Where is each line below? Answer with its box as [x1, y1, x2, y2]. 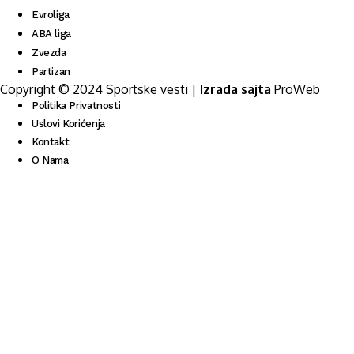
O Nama [32, 154, 69, 166]
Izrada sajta [200, 81, 271, 97]
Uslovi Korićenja [32, 118, 105, 130]
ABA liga [32, 28, 71, 40]
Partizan [32, 66, 70, 77]
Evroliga [32, 9, 70, 21]
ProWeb [271, 81, 320, 97]
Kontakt [32, 136, 70, 148]
